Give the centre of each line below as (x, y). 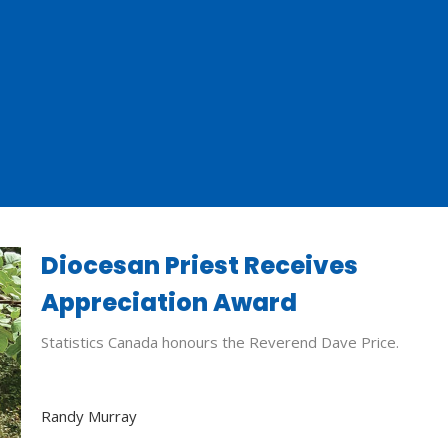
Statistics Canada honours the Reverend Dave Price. (219, 341)
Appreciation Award (168, 302)
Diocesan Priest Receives (199, 265)
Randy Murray (88, 416)
